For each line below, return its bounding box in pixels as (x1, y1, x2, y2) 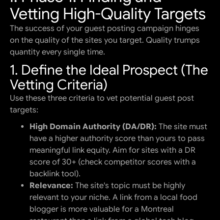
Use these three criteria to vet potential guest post (10, 93, 194, 104)
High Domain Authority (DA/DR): (29, 122, 157, 132)
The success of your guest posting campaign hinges (10, 24, 199, 34)
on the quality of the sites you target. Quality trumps (10, 35, 200, 46)
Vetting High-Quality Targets (10, 4, 206, 24)
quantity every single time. (10, 47, 105, 57)
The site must (157, 122, 207, 132)
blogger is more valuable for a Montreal (29, 204, 174, 215)
